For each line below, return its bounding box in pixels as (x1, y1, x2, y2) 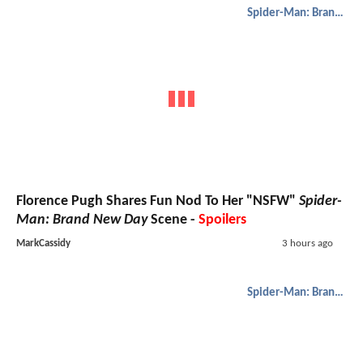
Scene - (147, 212, 199, 228)
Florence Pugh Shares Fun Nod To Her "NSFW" (16, 194, 299, 210)
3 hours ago (281, 238, 333, 250)
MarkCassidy (16, 238, 70, 250)
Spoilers (199, 212, 246, 228)
